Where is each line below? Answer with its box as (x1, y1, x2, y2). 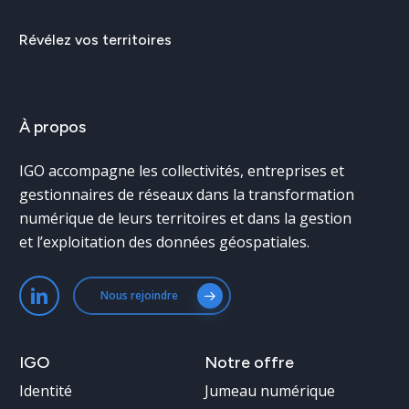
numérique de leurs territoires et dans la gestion (19, 207, 352, 228)
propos (34, 116, 87, 137)
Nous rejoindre (100, 288, 179, 304)
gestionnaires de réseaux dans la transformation (19, 184, 355, 204)
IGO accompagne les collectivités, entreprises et (19, 160, 345, 181)
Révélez (19, 30, 72, 48)
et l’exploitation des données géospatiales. (19, 231, 310, 252)
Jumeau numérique (204, 381, 335, 402)
